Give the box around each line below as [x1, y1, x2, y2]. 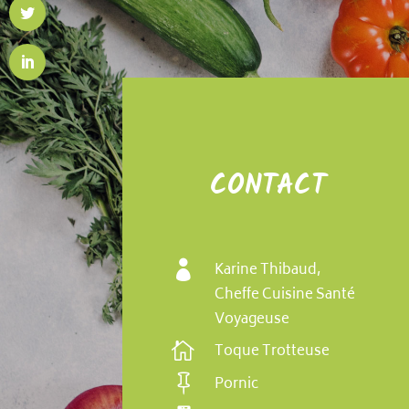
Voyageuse [215, 308, 290, 333]
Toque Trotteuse [215, 340, 330, 365]
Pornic [215, 372, 259, 397]
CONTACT [210, 163, 327, 208]
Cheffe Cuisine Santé [215, 283, 356, 309]
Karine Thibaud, [215, 258, 321, 284]
